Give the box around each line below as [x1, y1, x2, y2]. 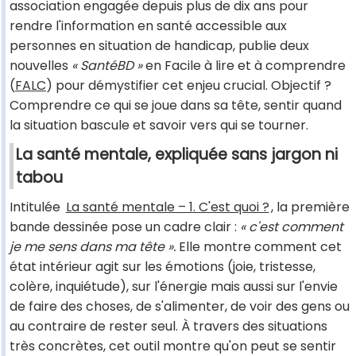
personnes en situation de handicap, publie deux [10, 37, 309, 56]
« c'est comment [240, 218, 343, 237]
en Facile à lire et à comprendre [142, 56, 346, 75]
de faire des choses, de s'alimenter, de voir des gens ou [10, 297, 350, 316]
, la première [271, 198, 350, 217]
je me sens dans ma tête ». [10, 238, 176, 257]
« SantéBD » [72, 56, 142, 75]
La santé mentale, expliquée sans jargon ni [16, 144, 338, 166]
